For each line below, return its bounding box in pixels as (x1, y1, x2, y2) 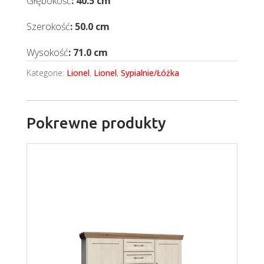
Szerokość (26, 20, 70, 34)
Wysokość (26, 46, 68, 60)
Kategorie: (26, 67, 67, 79)
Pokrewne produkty (26, 114, 166, 132)
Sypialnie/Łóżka (120, 67, 179, 79)
